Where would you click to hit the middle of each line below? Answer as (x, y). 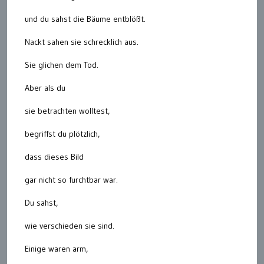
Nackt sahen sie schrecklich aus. (82, 42)
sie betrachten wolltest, (67, 110)
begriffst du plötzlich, (62, 133)
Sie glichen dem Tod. (62, 65)
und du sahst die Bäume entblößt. (85, 19)
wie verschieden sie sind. (70, 225)
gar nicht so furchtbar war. (71, 179)
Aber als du (45, 88)
